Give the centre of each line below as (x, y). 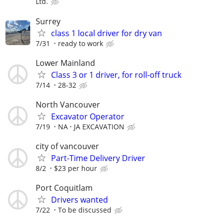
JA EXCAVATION (99, 126)
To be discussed (85, 210)
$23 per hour (76, 168)
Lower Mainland (65, 63)
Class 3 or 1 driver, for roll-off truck (116, 75)
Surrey (48, 21)
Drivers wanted (80, 200)
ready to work (81, 43)
